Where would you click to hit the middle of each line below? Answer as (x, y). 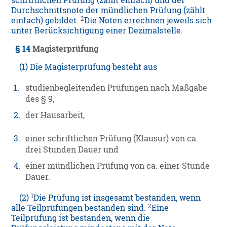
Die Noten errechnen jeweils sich (148, 21)
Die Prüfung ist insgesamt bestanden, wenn (117, 198)
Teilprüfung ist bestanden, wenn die (81, 218)
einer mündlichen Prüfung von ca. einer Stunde (118, 166)
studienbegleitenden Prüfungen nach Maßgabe (117, 88)
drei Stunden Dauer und (72, 150)
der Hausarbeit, (55, 115)
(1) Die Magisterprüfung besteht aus (84, 67)
